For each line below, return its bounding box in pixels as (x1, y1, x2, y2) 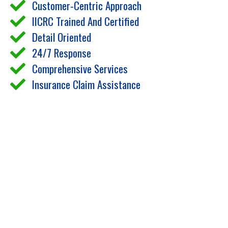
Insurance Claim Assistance (32, 76, 140, 93)
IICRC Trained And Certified (32, 13, 139, 30)
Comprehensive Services (32, 61, 128, 77)
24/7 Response (32, 45, 91, 61)
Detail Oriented (32, 29, 91, 45)
